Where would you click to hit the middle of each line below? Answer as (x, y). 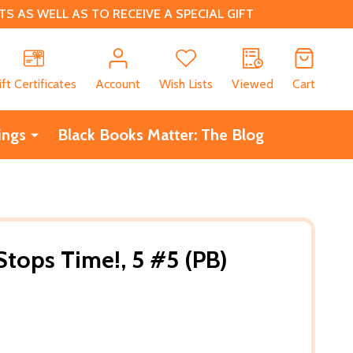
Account (118, 84)
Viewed (253, 84)
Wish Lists (186, 84)
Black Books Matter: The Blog (160, 134)
